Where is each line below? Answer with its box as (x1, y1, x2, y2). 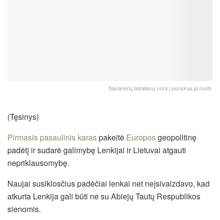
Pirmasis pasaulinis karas (7, 131, 97, 143)
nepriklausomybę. (7, 157, 69, 168)
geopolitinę (156, 131, 196, 143)
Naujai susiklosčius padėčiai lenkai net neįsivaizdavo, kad (7, 177, 210, 189)
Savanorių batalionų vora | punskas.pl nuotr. (109, 83, 213, 92)
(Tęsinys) (7, 110, 39, 122)
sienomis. (7, 203, 41, 215)
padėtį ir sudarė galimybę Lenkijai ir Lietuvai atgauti (7, 144, 186, 156)
